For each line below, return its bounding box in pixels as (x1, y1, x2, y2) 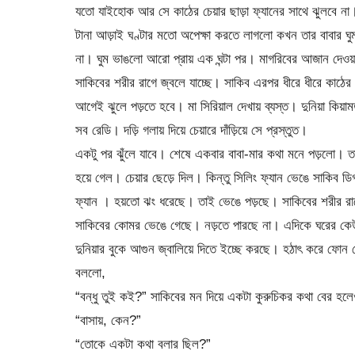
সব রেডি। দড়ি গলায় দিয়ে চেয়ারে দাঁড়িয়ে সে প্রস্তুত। (74, 121, 307, 138)
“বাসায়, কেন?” (74, 311, 141, 328)
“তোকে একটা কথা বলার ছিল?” (74, 335, 211, 352)
